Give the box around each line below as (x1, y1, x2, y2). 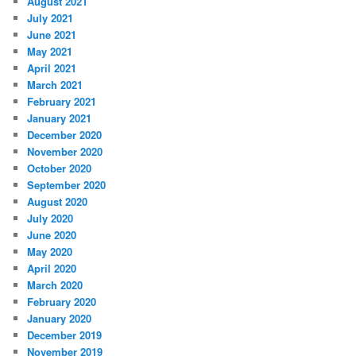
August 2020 (27, 193, 88, 209)
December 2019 (27, 327, 103, 342)
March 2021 (27, 76, 83, 92)
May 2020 (27, 243, 73, 259)
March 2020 (27, 277, 83, 292)
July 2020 (27, 210, 74, 226)
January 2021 (27, 110, 92, 126)
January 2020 (27, 310, 92, 326)
